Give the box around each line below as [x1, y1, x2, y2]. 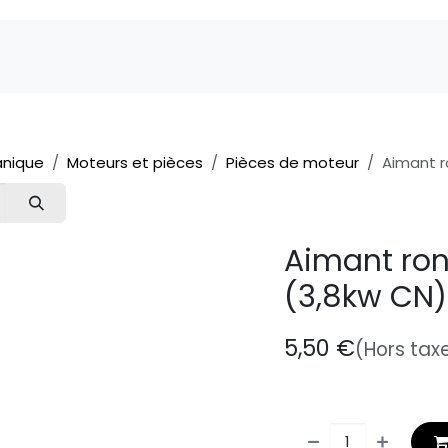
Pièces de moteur [226, 152, 359, 173]
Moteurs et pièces [67, 152, 203, 173]
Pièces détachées [125, 46, 251, 66]
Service [314, 46, 366, 66]
